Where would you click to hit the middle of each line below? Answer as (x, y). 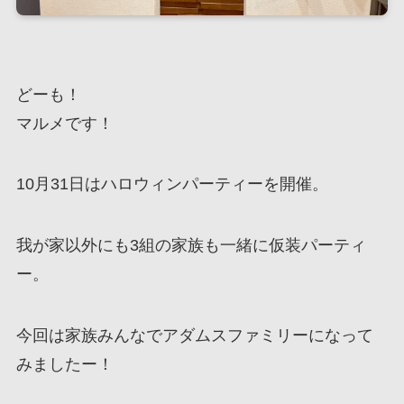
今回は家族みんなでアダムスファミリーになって (194, 335)
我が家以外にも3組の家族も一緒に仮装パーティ (191, 246)
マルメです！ (64, 123)
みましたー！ (64, 364)
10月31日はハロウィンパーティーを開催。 (172, 184)
